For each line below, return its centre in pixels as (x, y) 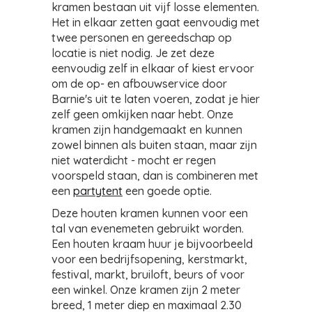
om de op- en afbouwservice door (139, 84)
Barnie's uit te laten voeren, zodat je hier (156, 99)
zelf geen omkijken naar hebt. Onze (142, 114)
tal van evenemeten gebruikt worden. (148, 228)
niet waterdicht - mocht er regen (134, 160)
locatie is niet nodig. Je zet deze (133, 53)
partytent (98, 191)
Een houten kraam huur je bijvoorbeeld (152, 244)
